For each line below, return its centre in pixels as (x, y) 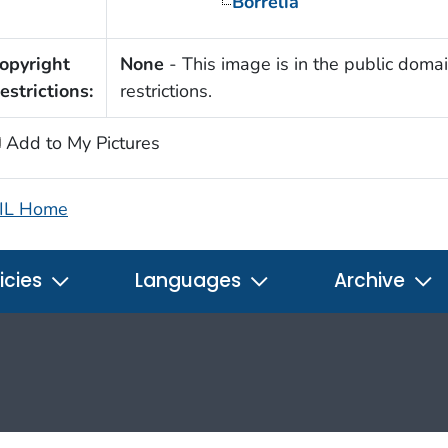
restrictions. (165, 90)
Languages (190, 280)
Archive (372, 280)
